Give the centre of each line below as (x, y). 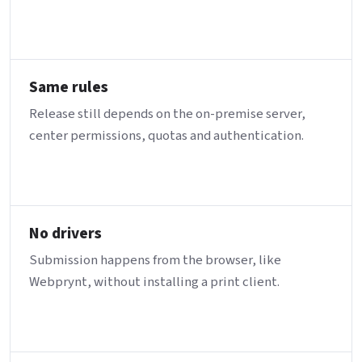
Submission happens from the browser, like (156, 261)
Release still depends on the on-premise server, (168, 114)
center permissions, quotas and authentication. (167, 136)
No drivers (66, 234)
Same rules (69, 88)
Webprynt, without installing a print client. (155, 282)
